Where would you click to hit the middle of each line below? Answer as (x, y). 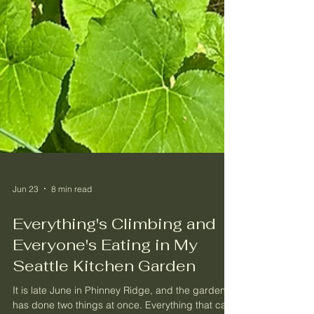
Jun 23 (26, 219)
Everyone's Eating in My (105, 275)
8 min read (71, 219)
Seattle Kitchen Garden (104, 296)
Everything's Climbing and (114, 254)
